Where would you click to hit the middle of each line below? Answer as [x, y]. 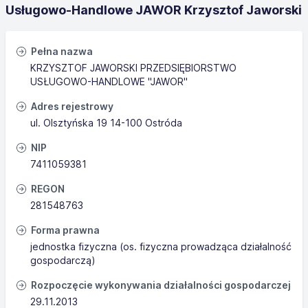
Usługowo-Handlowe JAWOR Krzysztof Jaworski [154, 10]
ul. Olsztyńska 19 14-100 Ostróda [106, 123]
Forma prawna [64, 230]
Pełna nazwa [61, 51]
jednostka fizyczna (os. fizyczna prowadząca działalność [161, 246]
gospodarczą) [63, 260]
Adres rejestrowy [71, 106]
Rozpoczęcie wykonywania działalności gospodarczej [160, 285]
